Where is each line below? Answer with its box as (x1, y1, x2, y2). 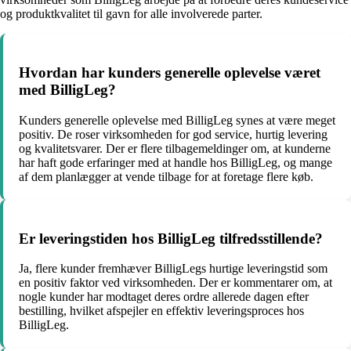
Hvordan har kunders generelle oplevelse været (19, 64, 320, 81)
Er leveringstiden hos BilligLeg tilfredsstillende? (19, 230, 323, 247)
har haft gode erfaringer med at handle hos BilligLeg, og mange (19, 155, 332, 169)
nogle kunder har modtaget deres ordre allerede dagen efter (19, 290, 309, 304)
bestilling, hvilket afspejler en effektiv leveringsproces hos (19, 304, 304, 318)
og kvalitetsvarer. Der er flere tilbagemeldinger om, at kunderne (19, 141, 331, 155)
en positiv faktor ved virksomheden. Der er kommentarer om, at (19, 276, 332, 290)
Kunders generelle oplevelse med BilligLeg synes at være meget (19, 113, 335, 127)
